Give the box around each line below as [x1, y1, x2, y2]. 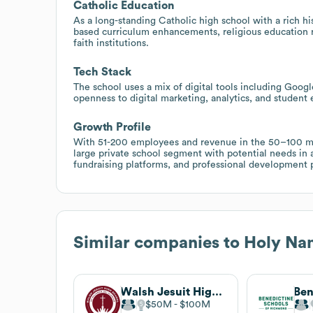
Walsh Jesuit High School [212, 286, 222, 298]
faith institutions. [73, 38, 149, 48]
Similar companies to [73, 234, 244, 252]
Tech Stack [73, 66, 131, 78]
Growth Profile [73, 121, 151, 133]
